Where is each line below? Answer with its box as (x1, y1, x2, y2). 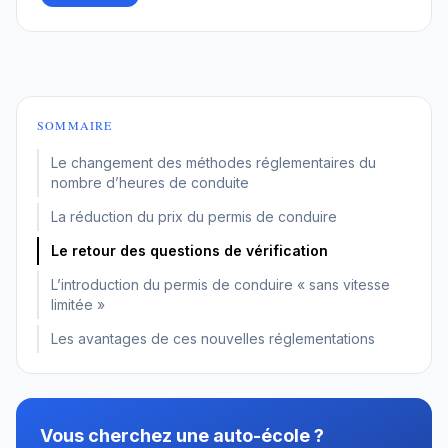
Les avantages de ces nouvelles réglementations (51, 329, 375, 347)
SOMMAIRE (37, 116, 113, 133)
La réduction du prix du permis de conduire (51, 207, 337, 225)
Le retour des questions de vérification (51, 241, 328, 259)
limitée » (51, 295, 105, 313)
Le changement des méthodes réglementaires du (51, 153, 376, 171)
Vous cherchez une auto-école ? (40, 424, 324, 446)
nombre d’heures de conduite (51, 173, 249, 191)
